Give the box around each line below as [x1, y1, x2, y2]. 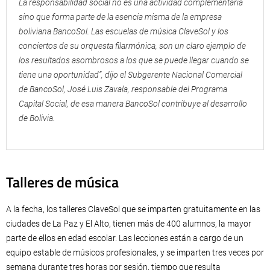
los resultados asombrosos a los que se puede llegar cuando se [19, 55, 249, 66]
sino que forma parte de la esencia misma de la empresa [19, 12, 222, 22]
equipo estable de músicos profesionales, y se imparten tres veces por [6, 248, 264, 258]
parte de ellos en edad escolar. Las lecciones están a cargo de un [6, 233, 243, 243]
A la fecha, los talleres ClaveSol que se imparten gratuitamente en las [6, 204, 260, 215]
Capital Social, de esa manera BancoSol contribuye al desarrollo [19, 99, 247, 109]
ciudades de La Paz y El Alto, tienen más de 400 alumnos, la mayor [6, 219, 251, 229]
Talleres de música [6, 171, 119, 193]
